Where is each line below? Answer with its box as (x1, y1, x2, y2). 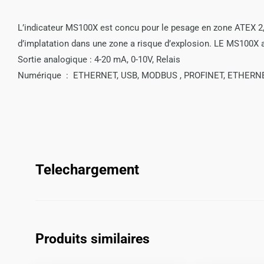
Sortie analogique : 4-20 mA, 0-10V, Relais (18, 54, 180, 65)
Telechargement (35, 161, 139, 178)
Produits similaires (35, 231, 150, 247)
